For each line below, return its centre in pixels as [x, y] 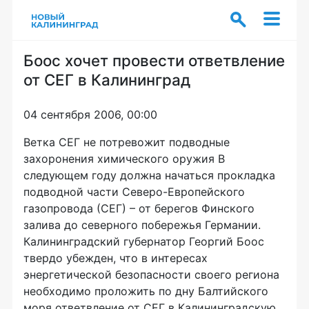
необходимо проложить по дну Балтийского [146, 291]
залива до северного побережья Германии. [142, 225]
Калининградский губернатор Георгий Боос [144, 241]
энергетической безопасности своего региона [151, 275]
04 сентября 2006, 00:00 [90, 114]
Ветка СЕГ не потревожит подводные [127, 142]
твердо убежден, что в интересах [116, 258]
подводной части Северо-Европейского [134, 192]
